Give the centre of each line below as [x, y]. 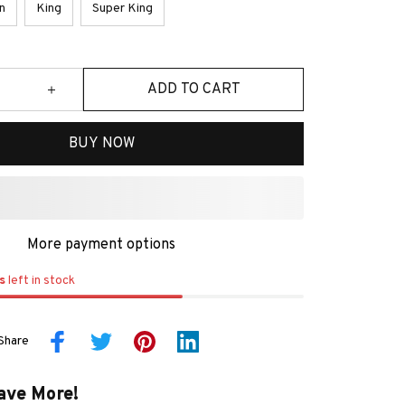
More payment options [101, 245]
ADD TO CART [193, 89]
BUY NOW [101, 143]
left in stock [40, 281]
